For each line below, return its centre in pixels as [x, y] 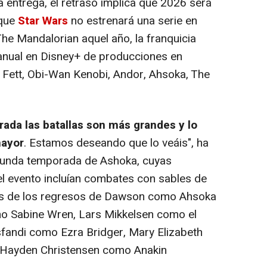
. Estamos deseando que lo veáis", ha [116, 143]
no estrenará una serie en [134, 21]
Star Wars [44, 21]
